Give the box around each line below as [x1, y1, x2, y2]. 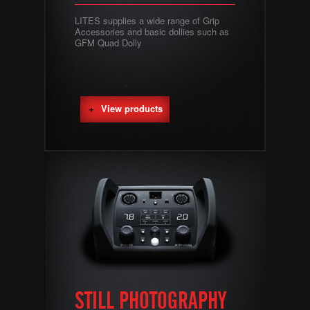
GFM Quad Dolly [75, 36, 142, 49]
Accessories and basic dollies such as [75, 25, 229, 38]
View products [101, 102, 163, 115]
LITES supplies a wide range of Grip [75, 14, 219, 27]
